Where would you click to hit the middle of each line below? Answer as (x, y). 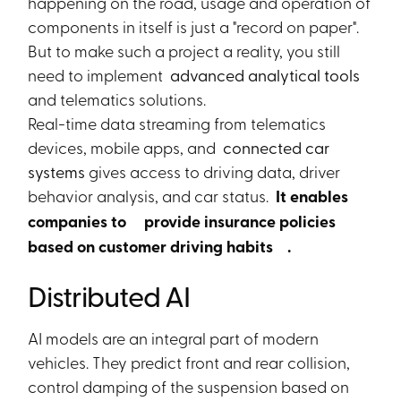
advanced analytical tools (264, 75)
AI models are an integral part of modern (174, 337)
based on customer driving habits (154, 246)
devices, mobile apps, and (124, 147)
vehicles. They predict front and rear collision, (189, 362)
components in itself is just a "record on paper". (194, 26)
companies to (81, 221)
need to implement (98, 74)
